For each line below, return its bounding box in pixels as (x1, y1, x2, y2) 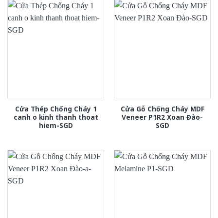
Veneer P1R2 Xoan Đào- (122, 112, 203, 122)
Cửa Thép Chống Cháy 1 (15, 104, 97, 113)
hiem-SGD (38, 120, 73, 130)
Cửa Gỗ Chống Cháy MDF (120, 104, 204, 113)
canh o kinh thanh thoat (13, 112, 98, 122)
